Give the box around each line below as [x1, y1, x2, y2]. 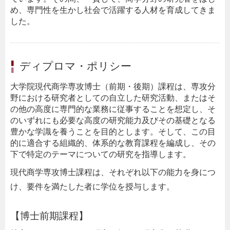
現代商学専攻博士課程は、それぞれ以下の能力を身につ [10, 168, 216, 177]
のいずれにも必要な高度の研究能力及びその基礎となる [10, 116, 216, 125]
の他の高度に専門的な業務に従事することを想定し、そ [10, 105, 216, 114]
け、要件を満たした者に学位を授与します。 [10, 182, 175, 191]
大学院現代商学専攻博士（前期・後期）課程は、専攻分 [10, 82, 216, 91]
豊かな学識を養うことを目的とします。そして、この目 [10, 127, 216, 137]
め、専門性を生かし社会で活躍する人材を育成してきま [10, 5, 216, 14]
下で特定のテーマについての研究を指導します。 [10, 150, 191, 159]
